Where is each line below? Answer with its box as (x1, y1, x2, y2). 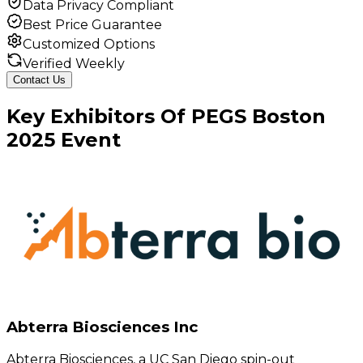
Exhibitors (50, 105, 155, 129)
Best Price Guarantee (23, 17, 162, 33)
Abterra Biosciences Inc (6, 317, 198, 336)
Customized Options (23, 36, 155, 53)
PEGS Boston (191, 105, 326, 129)
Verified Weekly (23, 56, 125, 72)
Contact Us (13, 74, 66, 87)
